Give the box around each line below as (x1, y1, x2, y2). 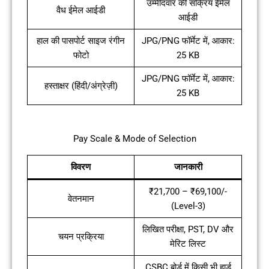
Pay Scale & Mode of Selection (73, 133, 196, 145)
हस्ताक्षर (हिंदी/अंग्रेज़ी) (44, 80, 118, 92)
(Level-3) (171, 200, 205, 211)
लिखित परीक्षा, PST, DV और (142, 223, 234, 235)
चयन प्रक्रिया (58, 231, 104, 242)
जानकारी (174, 161, 202, 172)
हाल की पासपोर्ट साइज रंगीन (37, 35, 125, 47)
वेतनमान (67, 193, 94, 204)
